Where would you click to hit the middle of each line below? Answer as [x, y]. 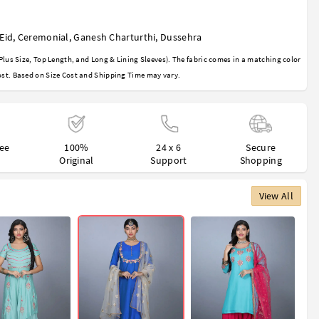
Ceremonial [43, 37]
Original [77, 161]
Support [169, 161]
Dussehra [181, 37]
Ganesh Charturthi [115, 37]
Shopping [261, 161]
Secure [261, 148]
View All [276, 196]
